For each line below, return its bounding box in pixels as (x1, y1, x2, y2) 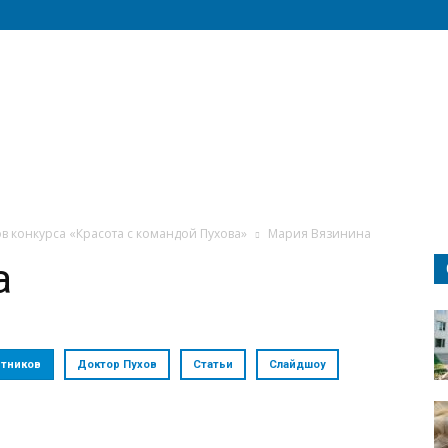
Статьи (193, 358, 233, 371)
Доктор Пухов (77, 358, 157, 371)
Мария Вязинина (268, 225, 371, 242)
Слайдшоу (269, 358, 326, 371)
